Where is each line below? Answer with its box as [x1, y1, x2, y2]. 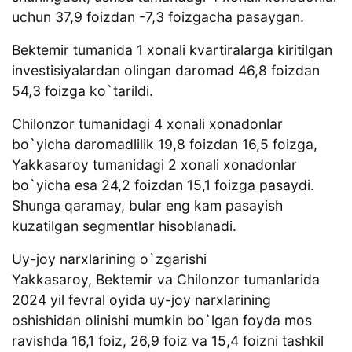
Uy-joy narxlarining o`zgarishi [12, 251, 207, 268]
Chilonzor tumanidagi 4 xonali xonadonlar [12, 115, 283, 133]
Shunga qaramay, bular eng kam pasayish [12, 197, 283, 214]
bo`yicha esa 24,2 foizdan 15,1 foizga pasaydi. [12, 177, 314, 194]
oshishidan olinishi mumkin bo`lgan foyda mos [12, 312, 312, 329]
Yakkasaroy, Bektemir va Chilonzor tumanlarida [12, 271, 320, 288]
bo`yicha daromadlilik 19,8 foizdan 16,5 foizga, [12, 136, 317, 153]
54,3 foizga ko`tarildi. [12, 82, 153, 100]
